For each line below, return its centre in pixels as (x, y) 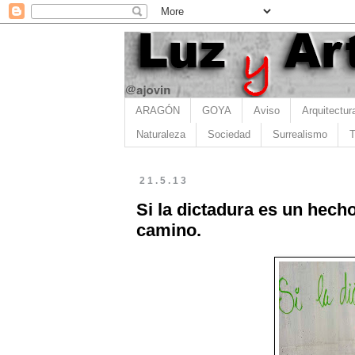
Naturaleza (160, 135)
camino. (168, 230)
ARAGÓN (157, 110)
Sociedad (229, 135)
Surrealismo (300, 135)
